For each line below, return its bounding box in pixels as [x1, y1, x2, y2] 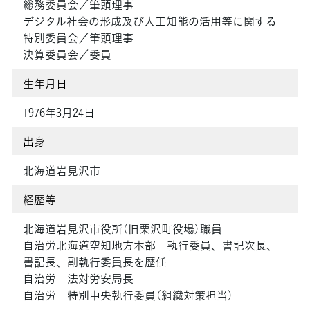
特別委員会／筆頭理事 [23, 29, 134, 46]
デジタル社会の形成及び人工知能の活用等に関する [23, 12, 277, 30]
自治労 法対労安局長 [23, 270, 134, 287]
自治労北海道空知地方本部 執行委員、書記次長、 [23, 237, 277, 254]
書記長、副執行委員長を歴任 [23, 253, 167, 271]
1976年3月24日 [23, 104, 95, 121]
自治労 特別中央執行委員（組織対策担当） [23, 286, 233, 304]
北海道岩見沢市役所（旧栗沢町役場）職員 [23, 220, 222, 237]
